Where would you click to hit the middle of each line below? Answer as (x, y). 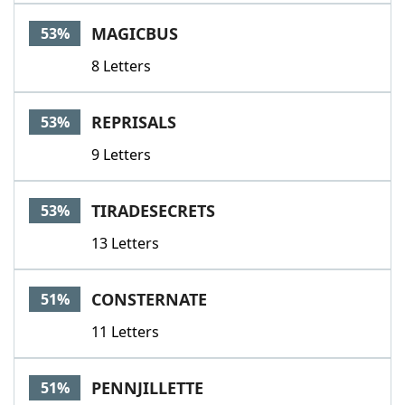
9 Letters (121, 155)
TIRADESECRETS (153, 211)
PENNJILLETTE (147, 388)
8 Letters (121, 66)
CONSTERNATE (149, 299)
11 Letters (125, 332)
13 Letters (125, 243)
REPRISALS (134, 122)
